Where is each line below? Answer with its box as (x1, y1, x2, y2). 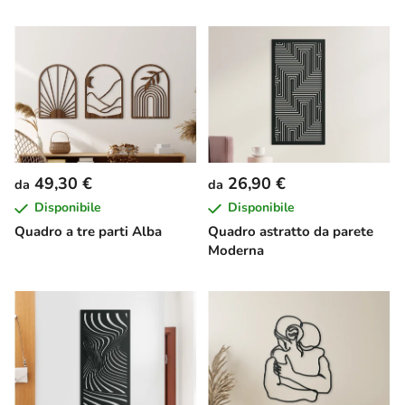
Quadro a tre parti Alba (14, 222, 162, 241)
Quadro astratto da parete (208, 222, 373, 241)
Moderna (208, 241, 264, 260)
